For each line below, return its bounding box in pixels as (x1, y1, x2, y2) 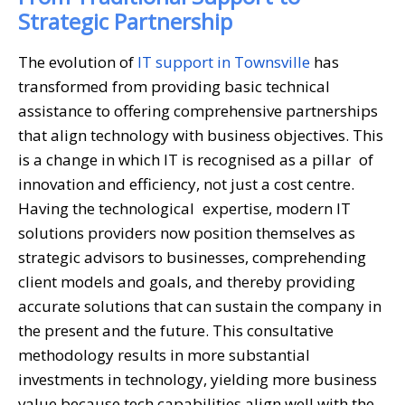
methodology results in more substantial (18, 344, 310, 365)
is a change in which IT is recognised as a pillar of (18, 148, 373, 170)
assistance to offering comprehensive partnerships (18, 99, 386, 121)
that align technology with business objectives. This (18, 124, 383, 146)
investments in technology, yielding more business (18, 368, 385, 390)
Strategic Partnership (18, 5, 232, 36)
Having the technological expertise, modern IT (18, 197, 351, 219)
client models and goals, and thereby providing (18, 270, 355, 292)
